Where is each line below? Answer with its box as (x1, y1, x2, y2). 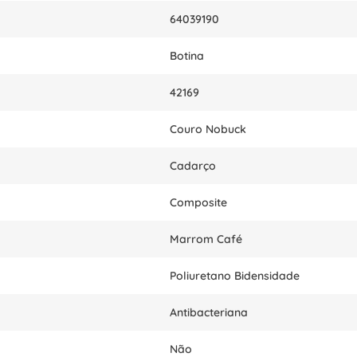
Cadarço (170, 159, 216, 173)
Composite (170, 195, 227, 210)
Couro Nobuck (170, 122, 246, 136)
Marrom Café (170, 232, 242, 246)
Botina (170, 49, 204, 63)
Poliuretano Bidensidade (170, 269, 300, 283)
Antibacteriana (170, 305, 248, 320)
